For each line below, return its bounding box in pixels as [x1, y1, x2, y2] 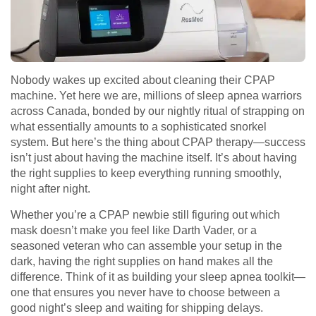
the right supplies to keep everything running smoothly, [11, 167, 281, 180]
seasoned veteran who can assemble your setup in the [11, 240, 282, 253]
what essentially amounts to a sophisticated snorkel [11, 121, 267, 133]
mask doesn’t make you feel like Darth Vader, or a [11, 224, 257, 237]
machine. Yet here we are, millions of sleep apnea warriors [11, 90, 302, 102]
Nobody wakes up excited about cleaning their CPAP [11, 74, 275, 87]
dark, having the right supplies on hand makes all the [11, 255, 273, 268]
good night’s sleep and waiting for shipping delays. [11, 302, 263, 315]
